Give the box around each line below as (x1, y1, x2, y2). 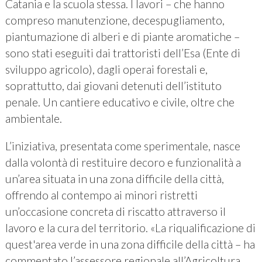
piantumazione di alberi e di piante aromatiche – (5, 30, 240, 44)
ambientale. (5, 112, 62, 126)
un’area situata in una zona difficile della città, (5, 172, 224, 186)
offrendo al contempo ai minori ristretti (5, 188, 198, 202)
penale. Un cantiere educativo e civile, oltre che (5, 95, 235, 109)
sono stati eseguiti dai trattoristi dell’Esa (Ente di (5, 46, 240, 60)
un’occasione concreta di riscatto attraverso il (5, 205, 226, 219)
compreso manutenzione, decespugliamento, (5, 13, 225, 27)
